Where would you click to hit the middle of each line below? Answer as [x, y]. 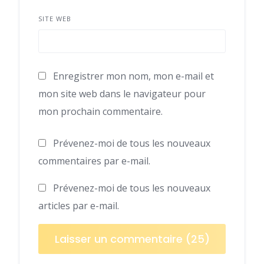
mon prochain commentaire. [100, 111]
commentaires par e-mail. [94, 161]
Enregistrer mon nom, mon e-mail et [133, 76]
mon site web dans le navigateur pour [122, 94]
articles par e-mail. [79, 206]
